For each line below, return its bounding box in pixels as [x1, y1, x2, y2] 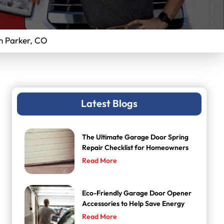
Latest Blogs [81, 97, 138, 111]
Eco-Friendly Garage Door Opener [82, 188, 192, 198]
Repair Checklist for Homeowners [82, 142, 189, 152]
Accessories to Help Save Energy [82, 198, 185, 208]
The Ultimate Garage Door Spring [82, 132, 189, 142]
